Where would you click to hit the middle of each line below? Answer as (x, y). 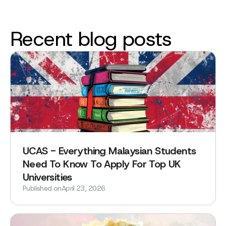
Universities (47, 177)
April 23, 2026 (83, 188)
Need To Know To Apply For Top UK (102, 164)
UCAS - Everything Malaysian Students (109, 151)
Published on (42, 188)
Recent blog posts (91, 39)
